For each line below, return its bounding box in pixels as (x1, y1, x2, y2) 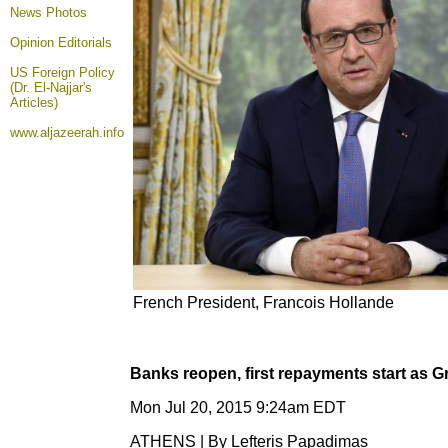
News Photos (10, 5, 87, 20)
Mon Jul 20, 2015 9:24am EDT (130, 399, 346, 416)
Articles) (10, 95, 58, 110)
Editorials (58, 35, 112, 50)
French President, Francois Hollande (133, 294, 394, 311)
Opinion (10, 35, 58, 50)
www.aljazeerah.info (10, 125, 124, 140)
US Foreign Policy (10, 65, 115, 80)
